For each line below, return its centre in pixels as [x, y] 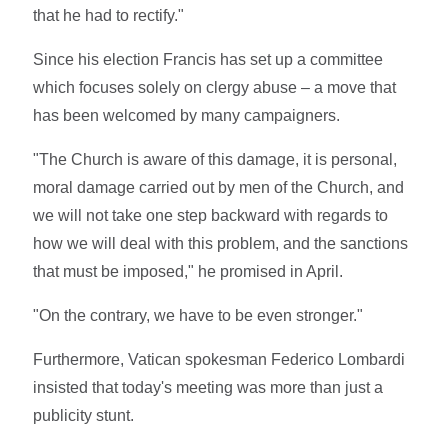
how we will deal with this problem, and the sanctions [221, 244]
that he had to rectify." [109, 16]
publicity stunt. [84, 416]
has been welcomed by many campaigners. [187, 116]
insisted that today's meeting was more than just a [208, 388]
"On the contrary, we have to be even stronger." [198, 316]
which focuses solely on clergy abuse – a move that [215, 88]
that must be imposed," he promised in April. [188, 272]
